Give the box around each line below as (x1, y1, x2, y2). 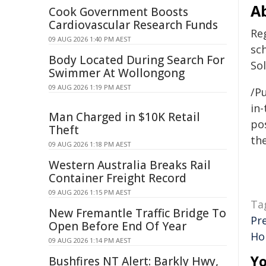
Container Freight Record (49, 170, 186, 186)
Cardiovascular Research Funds (49, 17, 218, 33)
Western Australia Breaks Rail (49, 157, 211, 173)
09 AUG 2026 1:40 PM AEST (49, 34, 131, 43)
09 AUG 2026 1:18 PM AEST (49, 140, 131, 148)
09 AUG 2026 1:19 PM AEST (49, 83, 131, 91)
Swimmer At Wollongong (49, 65, 185, 81)
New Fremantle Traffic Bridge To (49, 205, 226, 221)
